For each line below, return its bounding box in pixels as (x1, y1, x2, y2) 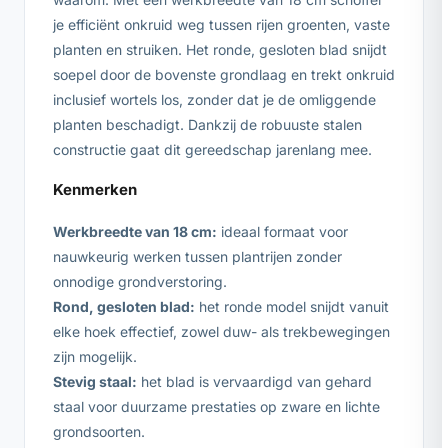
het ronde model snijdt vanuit (195, 298, 389, 316)
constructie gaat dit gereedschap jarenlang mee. (53, 140, 372, 158)
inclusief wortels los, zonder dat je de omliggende (53, 90, 376, 108)
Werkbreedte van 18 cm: (53, 223, 217, 241)
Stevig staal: (53, 373, 137, 391)
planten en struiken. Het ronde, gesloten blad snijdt (53, 40, 387, 58)
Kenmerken (53, 180, 137, 200)
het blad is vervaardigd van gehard (137, 373, 372, 391)
